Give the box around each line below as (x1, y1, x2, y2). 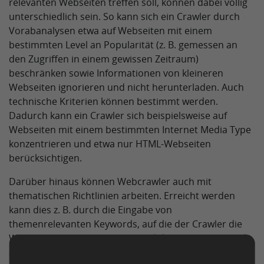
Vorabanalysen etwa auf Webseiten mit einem (9, 24, 212, 37)
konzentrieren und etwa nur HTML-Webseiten (9, 137, 211, 150)
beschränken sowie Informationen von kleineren (9, 67, 223, 80)
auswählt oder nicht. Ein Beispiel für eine (9, 246, 189, 259)
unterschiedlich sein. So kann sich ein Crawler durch (9, 10, 240, 23)
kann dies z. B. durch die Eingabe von (9, 203, 172, 216)
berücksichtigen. (9, 151, 82, 164)
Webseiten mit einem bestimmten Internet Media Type (9, 123, 251, 136)
